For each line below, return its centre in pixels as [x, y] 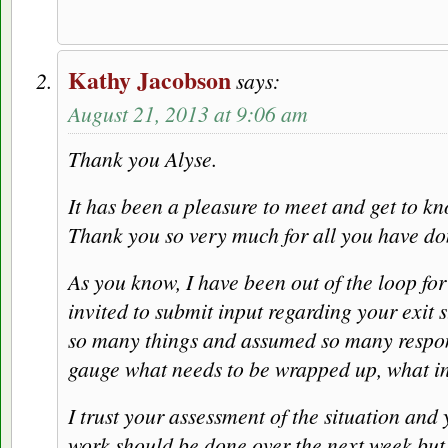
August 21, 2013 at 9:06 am [188, 114]
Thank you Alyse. [142, 159]
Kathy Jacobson [149, 80]
